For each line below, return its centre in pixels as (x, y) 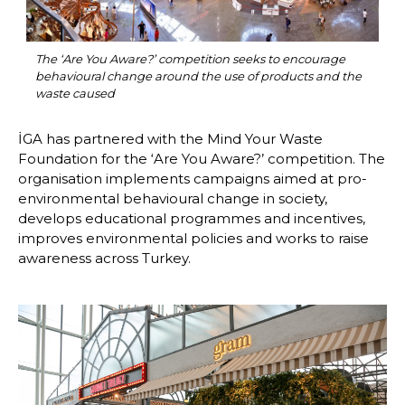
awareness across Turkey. (104, 259)
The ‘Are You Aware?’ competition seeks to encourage (190, 59)
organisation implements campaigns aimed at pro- (193, 179)
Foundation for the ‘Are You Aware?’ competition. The (202, 159)
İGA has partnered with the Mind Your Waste (170, 139)
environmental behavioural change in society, (173, 199)
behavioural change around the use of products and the (198, 76)
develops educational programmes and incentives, (192, 219)
